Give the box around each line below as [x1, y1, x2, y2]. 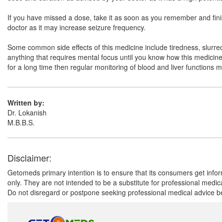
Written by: [7, 98, 45, 108]
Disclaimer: [7, 151, 52, 164]
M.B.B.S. [7, 117, 35, 127]
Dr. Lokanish [7, 108, 47, 117]
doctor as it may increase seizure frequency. [7, 22, 146, 32]
